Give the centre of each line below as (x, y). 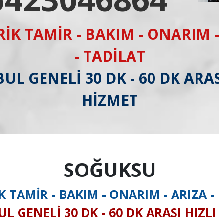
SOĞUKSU (109, 169)
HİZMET (109, 100)
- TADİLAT (109, 56)
